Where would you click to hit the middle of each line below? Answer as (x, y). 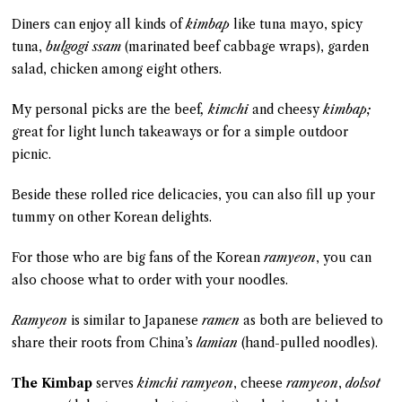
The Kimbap (52, 383)
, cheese (260, 383)
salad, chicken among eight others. (117, 69)
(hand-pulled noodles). (308, 342)
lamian (218, 342)
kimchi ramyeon (186, 383)
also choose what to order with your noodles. (150, 280)
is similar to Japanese (135, 320)
